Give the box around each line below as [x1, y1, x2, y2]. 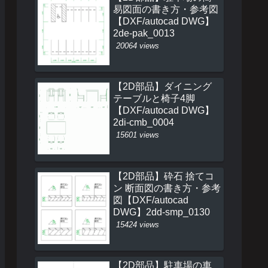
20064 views [116, 41, 159, 50]
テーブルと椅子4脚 [113, 93, 195, 104]
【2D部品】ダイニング [113, 81, 212, 92]
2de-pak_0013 [113, 28, 175, 38]
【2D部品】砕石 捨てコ [113, 170, 214, 181]
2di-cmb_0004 [113, 117, 174, 128]
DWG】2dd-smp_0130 [113, 206, 210, 217]
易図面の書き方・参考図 [113, 4, 218, 14]
